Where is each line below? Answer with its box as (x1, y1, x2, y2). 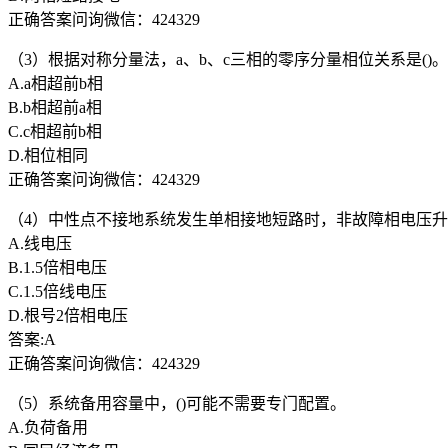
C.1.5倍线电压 (8, 282, 107, 300)
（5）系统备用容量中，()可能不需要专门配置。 (8, 394, 346, 412)
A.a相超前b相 (8, 74, 103, 92)
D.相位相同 (8, 146, 88, 164)
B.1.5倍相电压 (8, 258, 107, 276)
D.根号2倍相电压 (8, 306, 128, 324)
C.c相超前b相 (8, 122, 102, 140)
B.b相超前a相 (8, 98, 102, 116)
